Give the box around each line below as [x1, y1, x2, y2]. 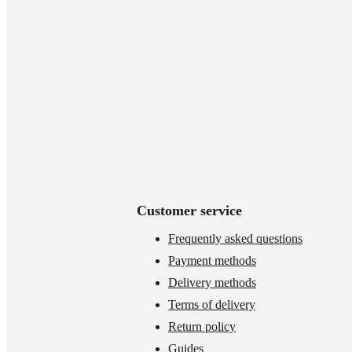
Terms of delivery [168, 298, 255, 311]
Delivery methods [168, 276, 256, 289]
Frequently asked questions [168, 232, 302, 245]
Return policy [168, 320, 236, 333]
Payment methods [168, 254, 256, 267]
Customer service [137, 203, 242, 218]
